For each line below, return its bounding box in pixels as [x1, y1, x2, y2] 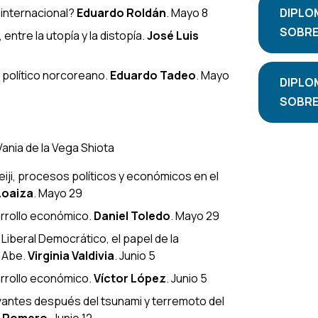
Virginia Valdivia [28, 247, 114, 263]
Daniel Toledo [94, 207, 170, 224]
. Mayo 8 [166, 4, 208, 21]
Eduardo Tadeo [110, 67, 196, 83]
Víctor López [94, 270, 166, 286]
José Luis [147, 27, 199, 43]
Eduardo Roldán [77, 4, 166, 21]
